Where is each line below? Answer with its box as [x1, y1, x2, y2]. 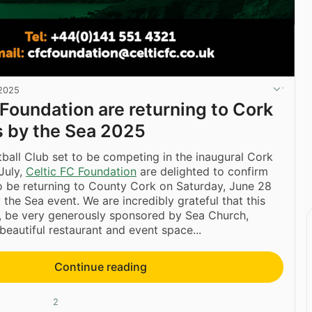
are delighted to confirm [136, 164, 268, 178]
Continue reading [54, 259, 147, 274]
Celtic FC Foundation [26, 164, 136, 178]
